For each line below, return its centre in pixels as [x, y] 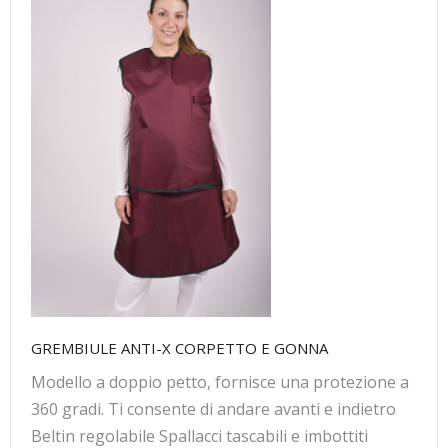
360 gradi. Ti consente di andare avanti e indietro [213, 409]
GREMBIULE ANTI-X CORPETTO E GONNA [179, 348]
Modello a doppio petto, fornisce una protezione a [220, 382]
